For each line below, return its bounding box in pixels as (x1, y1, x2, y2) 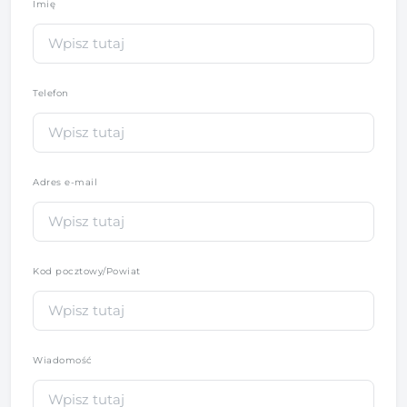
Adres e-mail (33, 175, 97, 188)
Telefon (33, 86, 72, 99)
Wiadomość (33, 353, 93, 366)
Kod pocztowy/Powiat (33, 264, 141, 277)
